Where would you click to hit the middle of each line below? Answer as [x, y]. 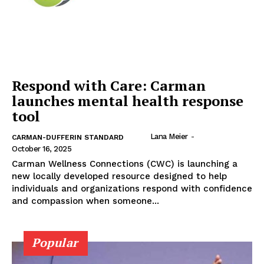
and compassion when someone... [85, 201]
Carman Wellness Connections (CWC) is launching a [125, 164]
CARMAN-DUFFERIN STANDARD [68, 137]
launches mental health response [128, 100]
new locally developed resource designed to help [119, 176]
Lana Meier [169, 136]
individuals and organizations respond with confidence [132, 188]
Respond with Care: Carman [109, 85]
